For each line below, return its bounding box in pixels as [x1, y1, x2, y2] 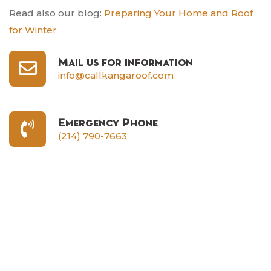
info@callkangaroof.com [58, 69, 174, 81]
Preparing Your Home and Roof [102, 7, 253, 19]
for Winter [9, 24, 57, 36]
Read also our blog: [9, 7, 102, 19]
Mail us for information [58, 56, 193, 68]
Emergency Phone [58, 116, 158, 129]
